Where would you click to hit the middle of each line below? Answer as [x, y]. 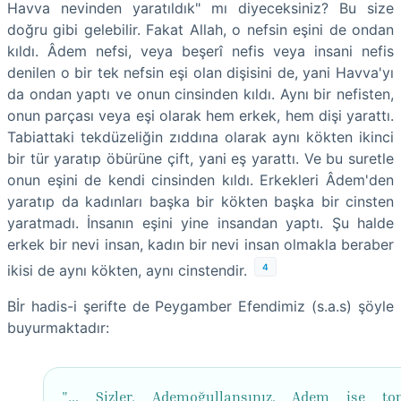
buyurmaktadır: [58, 328]
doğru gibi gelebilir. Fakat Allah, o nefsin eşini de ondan [200, 29]
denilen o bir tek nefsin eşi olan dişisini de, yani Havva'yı [200, 72]
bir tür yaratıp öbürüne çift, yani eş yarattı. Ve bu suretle [200, 158]
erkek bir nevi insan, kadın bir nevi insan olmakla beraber [200, 244]
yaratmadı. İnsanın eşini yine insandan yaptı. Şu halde [200, 222]
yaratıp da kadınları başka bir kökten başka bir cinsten [200, 201]
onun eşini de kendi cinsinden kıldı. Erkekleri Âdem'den [200, 179]
